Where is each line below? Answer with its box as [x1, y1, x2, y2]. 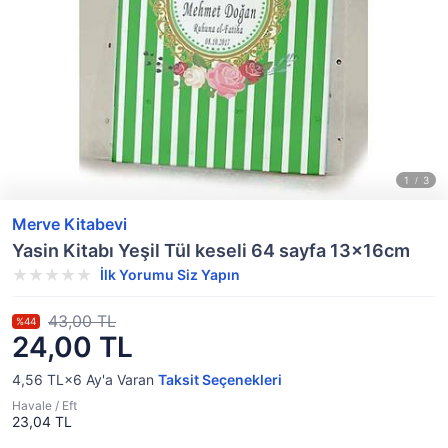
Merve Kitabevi [12, 214, 127, 234]
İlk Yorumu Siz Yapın [100, 266, 240, 283]
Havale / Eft [12, 398, 77, 413]
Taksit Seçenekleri [158, 371, 282, 388]
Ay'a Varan [82, 371, 158, 388]
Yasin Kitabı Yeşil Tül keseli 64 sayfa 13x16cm [12, 240, 410, 261]
